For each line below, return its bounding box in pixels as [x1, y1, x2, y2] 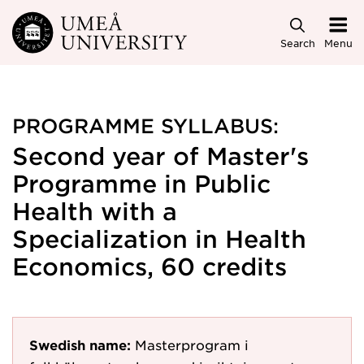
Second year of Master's [12, 142, 309, 169]
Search [279, 36, 315, 50]
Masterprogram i [135, 336, 249, 353]
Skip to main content [2, 16, 165, 35]
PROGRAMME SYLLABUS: [12, 114, 279, 137]
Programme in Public [12, 170, 271, 197]
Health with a [12, 197, 177, 224]
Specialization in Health [12, 225, 306, 252]
